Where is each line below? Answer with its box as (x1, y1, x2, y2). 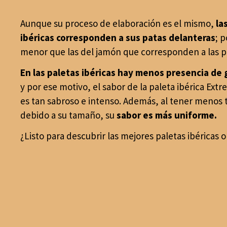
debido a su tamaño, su (20, 108, 117, 121)
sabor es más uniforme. (117, 108, 217, 121)
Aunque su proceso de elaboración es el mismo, (20, 17, 216, 30)
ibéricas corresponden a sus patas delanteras (20, 31, 215, 44)
